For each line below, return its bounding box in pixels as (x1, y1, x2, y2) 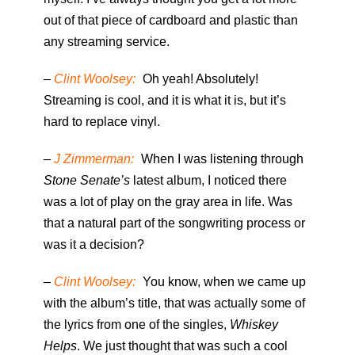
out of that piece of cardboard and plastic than (44, 13, 298, 28)
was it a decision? (44, 238, 144, 252)
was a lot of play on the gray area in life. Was (44, 195, 292, 209)
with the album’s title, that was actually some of (44, 296, 305, 311)
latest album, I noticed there (130, 174, 287, 188)
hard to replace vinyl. (44, 115, 160, 129)
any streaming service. (44, 35, 170, 49)
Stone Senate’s (44, 174, 130, 188)
